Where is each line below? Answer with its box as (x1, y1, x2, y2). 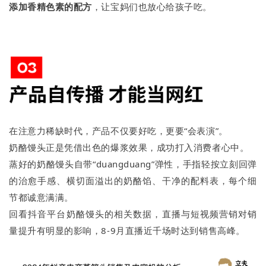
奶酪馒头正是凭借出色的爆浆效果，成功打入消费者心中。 (9, 141, 249, 154)
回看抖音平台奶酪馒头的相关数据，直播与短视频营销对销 (9, 208, 257, 220)
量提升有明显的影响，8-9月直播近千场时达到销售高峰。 (9, 224, 245, 237)
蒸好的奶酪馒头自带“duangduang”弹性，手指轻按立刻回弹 (9, 158, 257, 170)
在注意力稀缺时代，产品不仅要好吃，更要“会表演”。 (9, 125, 228, 137)
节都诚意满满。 (9, 191, 74, 204)
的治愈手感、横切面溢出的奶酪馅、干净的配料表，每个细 (9, 175, 257, 187)
